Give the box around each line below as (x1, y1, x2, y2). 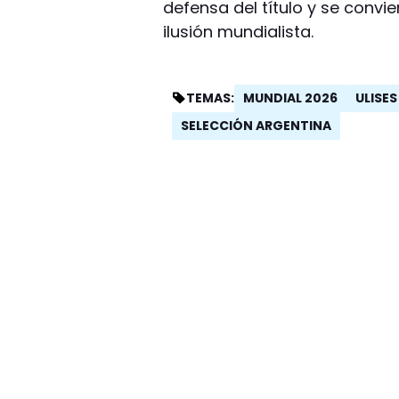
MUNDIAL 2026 (243, 88, 338, 107)
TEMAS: (186, 89, 235, 108)
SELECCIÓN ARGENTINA (181, 116, 332, 134)
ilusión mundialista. (163, 20, 314, 43)
